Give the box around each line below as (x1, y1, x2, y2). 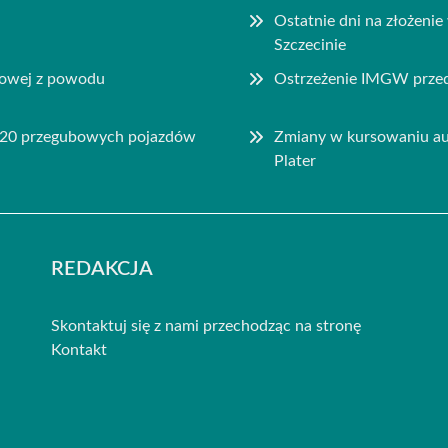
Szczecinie (274, 36, 347, 53)
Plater (274, 152, 317, 169)
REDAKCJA (50, 258, 153, 279)
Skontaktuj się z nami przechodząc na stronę (50, 317, 361, 334)
